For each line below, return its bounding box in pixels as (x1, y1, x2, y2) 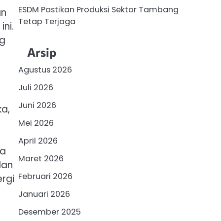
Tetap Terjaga (18, 16, 75, 28)
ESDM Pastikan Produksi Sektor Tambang (18, 4, 179, 16)
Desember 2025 (18, 206, 81, 218)
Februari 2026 (18, 170, 73, 182)
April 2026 (18, 135, 58, 147)
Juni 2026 (18, 99, 56, 111)
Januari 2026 (18, 188, 70, 200)
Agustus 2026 (18, 64, 72, 75)
